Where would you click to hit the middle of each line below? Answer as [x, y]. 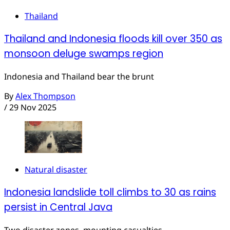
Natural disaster [56, 170]
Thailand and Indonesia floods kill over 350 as [113, 39]
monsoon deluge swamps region [84, 54]
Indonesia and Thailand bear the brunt [79, 76]
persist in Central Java [58, 207]
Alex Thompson [45, 96]
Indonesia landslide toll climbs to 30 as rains [110, 193]
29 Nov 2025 [33, 107]
